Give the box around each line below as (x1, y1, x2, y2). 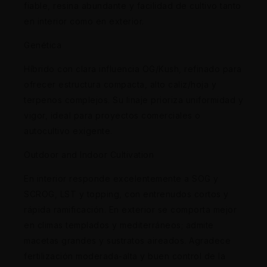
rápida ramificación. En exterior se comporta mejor (24, 204, 237, 215)
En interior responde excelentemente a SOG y (24, 173, 219, 184)
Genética (24, 39, 61, 50)
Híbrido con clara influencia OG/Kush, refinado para (24, 63, 242, 74)
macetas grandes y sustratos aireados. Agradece (24, 235, 231, 246)
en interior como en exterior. (24, 15, 144, 26)
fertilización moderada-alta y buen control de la (24, 250, 225, 261)
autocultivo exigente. (24, 125, 113, 136)
